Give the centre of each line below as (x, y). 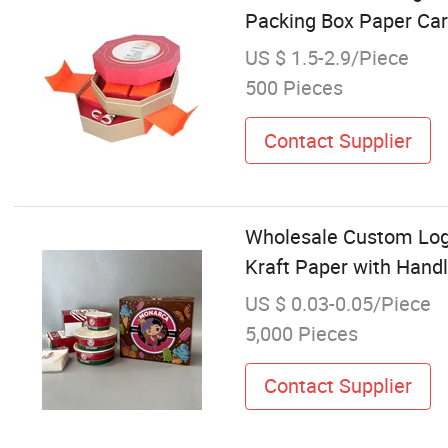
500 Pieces (293, 88)
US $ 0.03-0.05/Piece (337, 303)
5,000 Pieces (301, 333)
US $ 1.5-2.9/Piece (326, 58)
